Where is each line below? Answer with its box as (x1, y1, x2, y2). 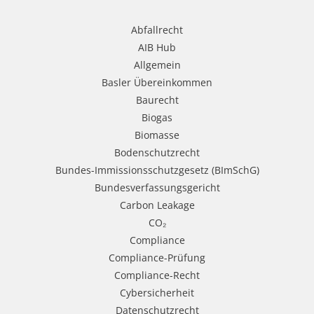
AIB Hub (138, 40, 176, 54)
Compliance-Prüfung (109, 250, 205, 264)
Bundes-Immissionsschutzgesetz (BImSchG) (55, 163, 259, 177)
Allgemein (133, 57, 181, 71)
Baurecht (135, 93, 179, 107)
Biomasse (135, 128, 179, 142)
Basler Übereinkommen (102, 75, 212, 89)
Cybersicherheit (120, 285, 194, 299)
